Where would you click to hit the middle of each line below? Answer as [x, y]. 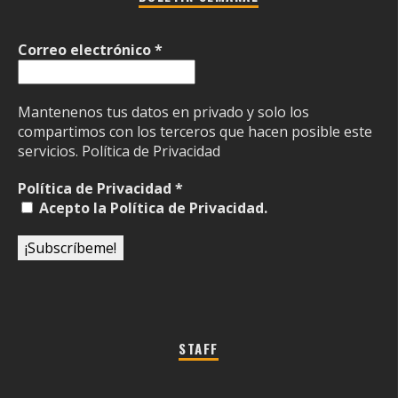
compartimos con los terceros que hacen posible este [195, 131]
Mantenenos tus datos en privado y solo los [163, 111]
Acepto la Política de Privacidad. [151, 207]
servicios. [50, 151]
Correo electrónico [86, 49]
